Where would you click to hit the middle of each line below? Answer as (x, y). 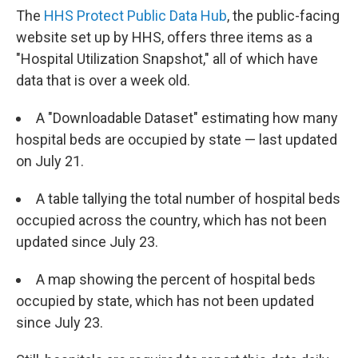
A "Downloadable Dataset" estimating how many (187, 118)
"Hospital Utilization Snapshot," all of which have (167, 59)
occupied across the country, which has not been (171, 220)
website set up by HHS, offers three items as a (164, 37)
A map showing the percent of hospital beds (176, 279)
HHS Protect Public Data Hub (135, 16)
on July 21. (50, 161)
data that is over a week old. (103, 80)
